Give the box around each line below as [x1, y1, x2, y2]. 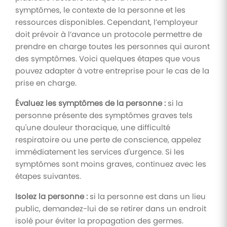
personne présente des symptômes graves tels [15, 109, 193, 121]
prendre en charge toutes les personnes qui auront [15, 41, 210, 52]
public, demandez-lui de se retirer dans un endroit [15, 203, 206, 214]
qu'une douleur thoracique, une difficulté [15, 122, 170, 133]
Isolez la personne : [15, 191, 88, 202]
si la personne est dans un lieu [88, 191, 206, 202]
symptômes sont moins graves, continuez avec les [15, 158, 206, 169]
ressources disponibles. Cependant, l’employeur [15, 16, 198, 27]
